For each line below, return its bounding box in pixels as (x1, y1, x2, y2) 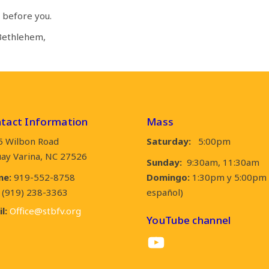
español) (147, 186, 183, 198)
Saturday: (147, 135, 196, 147)
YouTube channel (147, 213, 231, 227)
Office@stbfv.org (10, 205, 81, 217)
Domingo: (147, 171, 192, 183)
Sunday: (147, 156, 182, 168)
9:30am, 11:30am (182, 156, 259, 168)
